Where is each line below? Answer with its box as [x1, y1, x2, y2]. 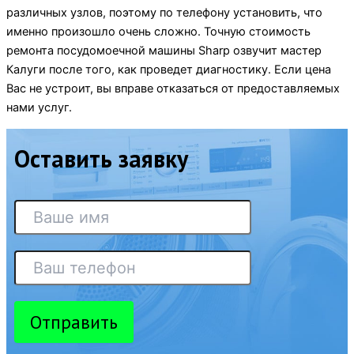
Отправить [30, 310, 118, 333]
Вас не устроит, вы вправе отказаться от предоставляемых [6, 81, 340, 96]
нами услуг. [6, 100, 72, 115]
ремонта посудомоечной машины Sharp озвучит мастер [6, 43, 322, 58]
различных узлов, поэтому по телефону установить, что [6, 6, 322, 21]
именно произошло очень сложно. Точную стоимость [6, 24, 311, 40]
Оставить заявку [14, 142, 188, 174]
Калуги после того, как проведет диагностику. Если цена [6, 62, 331, 77]
